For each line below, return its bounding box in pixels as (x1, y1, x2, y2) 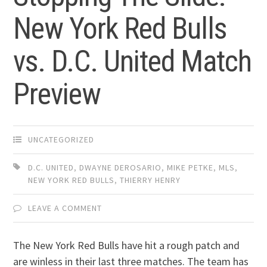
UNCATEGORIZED (28, 134, 95, 145)
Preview (13, 77, 101, 112)
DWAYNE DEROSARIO (79, 162, 162, 173)
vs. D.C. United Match (13, 44, 252, 79)
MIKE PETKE (167, 162, 214, 173)
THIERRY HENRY (120, 175, 181, 186)
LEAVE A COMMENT (28, 203, 103, 214)
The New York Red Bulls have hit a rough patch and (13, 238, 240, 253)
